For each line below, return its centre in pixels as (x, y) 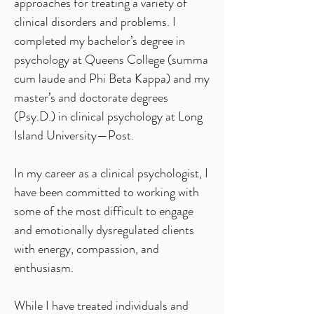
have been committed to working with (107, 192)
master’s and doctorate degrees (91, 97)
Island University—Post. (74, 135)
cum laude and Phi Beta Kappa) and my (112, 78)
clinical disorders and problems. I (95, 22)
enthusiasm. (44, 268)
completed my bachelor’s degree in (100, 41)
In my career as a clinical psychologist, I (111, 173)
